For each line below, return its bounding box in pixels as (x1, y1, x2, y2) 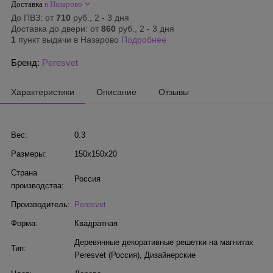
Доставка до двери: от (11, 24, 101, 34)
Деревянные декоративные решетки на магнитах (74, 238, 253, 247)
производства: (11, 181, 64, 191)
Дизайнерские (144, 250, 196, 260)
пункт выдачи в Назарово (16, 35, 121, 45)
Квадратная (74, 219, 118, 229)
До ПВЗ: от (11, 13, 56, 23)
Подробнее (121, 35, 166, 45)
